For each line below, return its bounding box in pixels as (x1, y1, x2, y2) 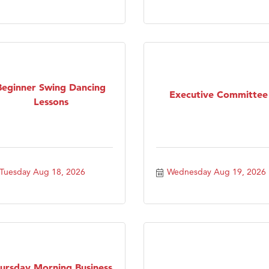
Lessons (33, 95, 68, 107)
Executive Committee (169, 88, 268, 100)
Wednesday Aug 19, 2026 (166, 166, 266, 177)
